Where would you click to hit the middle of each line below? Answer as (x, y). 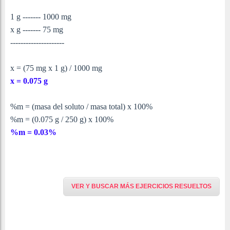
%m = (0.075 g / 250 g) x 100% (62, 120)
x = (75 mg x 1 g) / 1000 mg (56, 68)
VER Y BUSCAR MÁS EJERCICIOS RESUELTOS (141, 187)
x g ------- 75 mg (37, 30)
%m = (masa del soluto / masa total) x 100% (81, 107)
